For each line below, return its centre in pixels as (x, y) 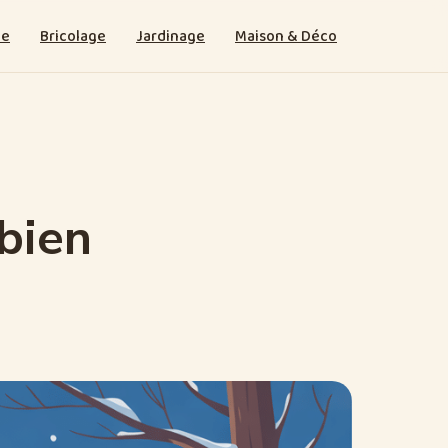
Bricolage (73, 36)
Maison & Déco (286, 36)
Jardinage (170, 36)
